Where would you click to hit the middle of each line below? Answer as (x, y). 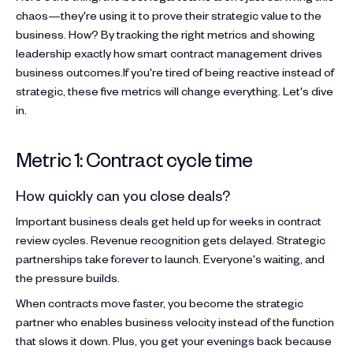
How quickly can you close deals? (123, 195)
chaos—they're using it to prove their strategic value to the (169, 15)
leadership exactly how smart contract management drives (169, 53)
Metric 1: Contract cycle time (134, 158)
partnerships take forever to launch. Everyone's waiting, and (170, 258)
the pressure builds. (68, 277)
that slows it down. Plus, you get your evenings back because (174, 340)
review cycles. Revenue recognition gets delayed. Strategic (171, 240)
